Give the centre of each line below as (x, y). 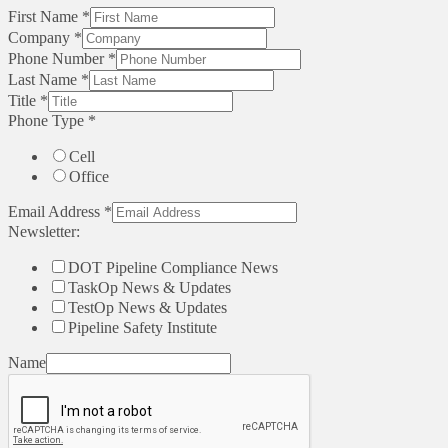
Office (89, 177)
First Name (45, 17)
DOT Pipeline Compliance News (173, 268)
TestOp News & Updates (147, 308)
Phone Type (48, 121)
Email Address (56, 212)
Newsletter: (44, 232)
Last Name (44, 80)
